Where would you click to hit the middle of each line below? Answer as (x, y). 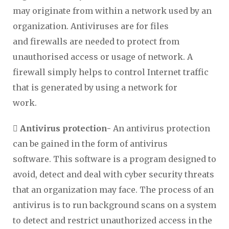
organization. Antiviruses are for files (91, 26)
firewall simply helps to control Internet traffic (111, 72)
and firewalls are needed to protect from (96, 41)
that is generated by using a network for (95, 87)
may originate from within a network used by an (112, 11)
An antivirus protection (161, 128)
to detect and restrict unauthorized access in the (112, 220)
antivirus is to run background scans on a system (114, 205)
